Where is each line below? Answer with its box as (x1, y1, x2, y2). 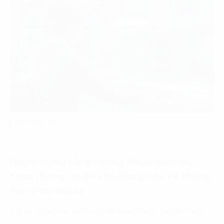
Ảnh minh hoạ (15, 118, 60, 126)
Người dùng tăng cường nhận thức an (10, 156, 191, 167)
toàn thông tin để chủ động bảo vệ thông (10, 171, 210, 182)
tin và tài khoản (10, 185, 85, 196)
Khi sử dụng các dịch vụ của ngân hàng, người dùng (10, 207, 204, 215)
